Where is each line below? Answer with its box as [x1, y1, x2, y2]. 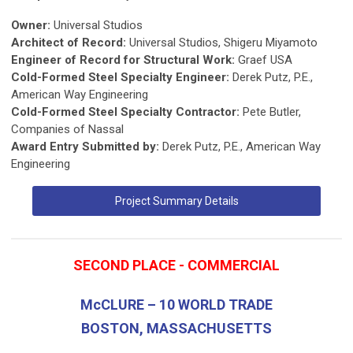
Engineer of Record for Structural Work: [11, 52, 238, 67]
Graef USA [238, 52, 292, 67]
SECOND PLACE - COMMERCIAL [73, 256, 280, 273]
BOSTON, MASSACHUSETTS [81, 319, 272, 336]
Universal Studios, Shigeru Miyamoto [129, 35, 318, 50]
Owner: [11, 17, 54, 32]
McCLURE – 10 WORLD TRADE [80, 295, 273, 313]
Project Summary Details [114, 194, 239, 207]
